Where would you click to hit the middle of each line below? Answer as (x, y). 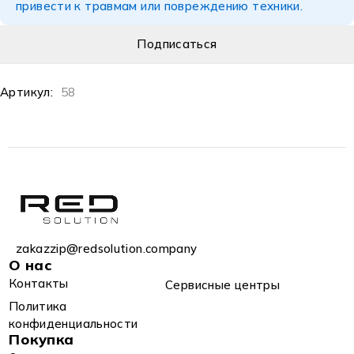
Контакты (38, 283)
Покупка (41, 339)
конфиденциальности (73, 324)
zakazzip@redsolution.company (107, 249)
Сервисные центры (222, 285)
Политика (38, 306)
